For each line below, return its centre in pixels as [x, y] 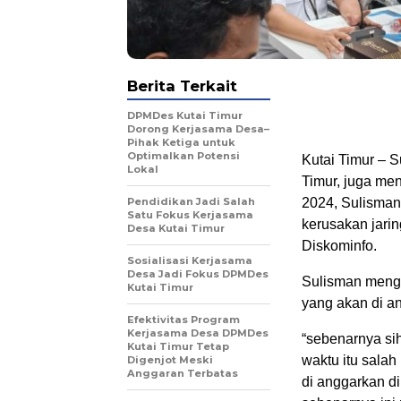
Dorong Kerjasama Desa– [198, 129]
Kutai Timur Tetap [178, 347]
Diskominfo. [339, 246]
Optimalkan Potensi [183, 156]
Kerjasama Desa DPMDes [198, 333]
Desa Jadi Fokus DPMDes [198, 274]
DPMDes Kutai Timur [185, 116]
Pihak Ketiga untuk [181, 143]
